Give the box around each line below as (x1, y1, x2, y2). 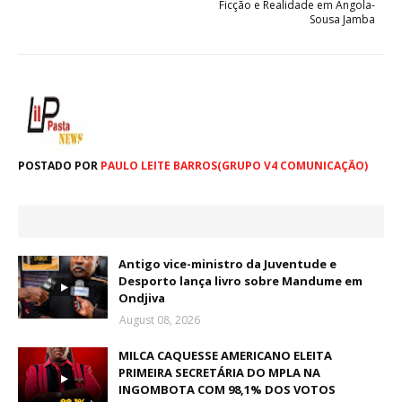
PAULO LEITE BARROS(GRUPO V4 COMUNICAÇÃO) (98, 158, 368, 174)
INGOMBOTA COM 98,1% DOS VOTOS (118, 381, 336, 398)
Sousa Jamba (310, 12, 375, 28)
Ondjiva (118, 290, 165, 307)
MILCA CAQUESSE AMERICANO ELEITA (118, 347, 332, 364)
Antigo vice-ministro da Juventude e (118, 256, 336, 273)
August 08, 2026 (119, 312, 200, 328)
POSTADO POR (18, 158, 98, 174)
